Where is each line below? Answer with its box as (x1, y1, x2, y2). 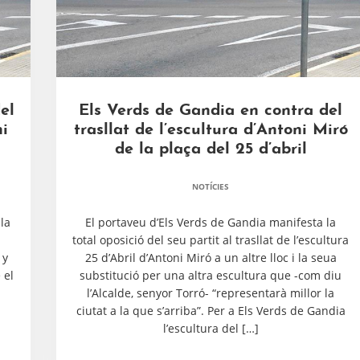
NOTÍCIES (192, 181, 229, 192)
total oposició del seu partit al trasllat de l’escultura (72, 232, 349, 247)
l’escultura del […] (162, 321, 259, 336)
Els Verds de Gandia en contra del (79, 103, 342, 119)
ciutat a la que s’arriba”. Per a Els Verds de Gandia (76, 303, 346, 318)
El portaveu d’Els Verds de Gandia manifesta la (85, 215, 336, 230)
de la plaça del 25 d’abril (114, 141, 307, 157)
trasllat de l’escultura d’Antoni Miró (73, 122, 348, 138)
